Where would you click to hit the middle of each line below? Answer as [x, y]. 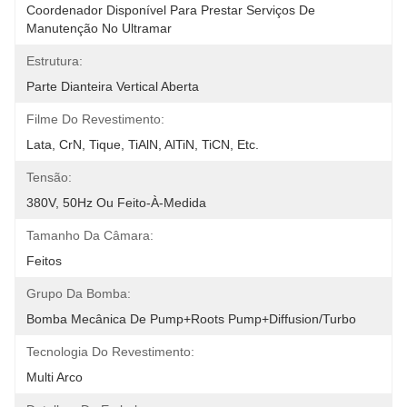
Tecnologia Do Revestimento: [110, 352]
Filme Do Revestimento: [95, 119]
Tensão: [49, 177]
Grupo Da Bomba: [79, 293]
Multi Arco [55, 377]
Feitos [44, 261]
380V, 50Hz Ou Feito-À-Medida [116, 203]
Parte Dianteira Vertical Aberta [113, 86]
